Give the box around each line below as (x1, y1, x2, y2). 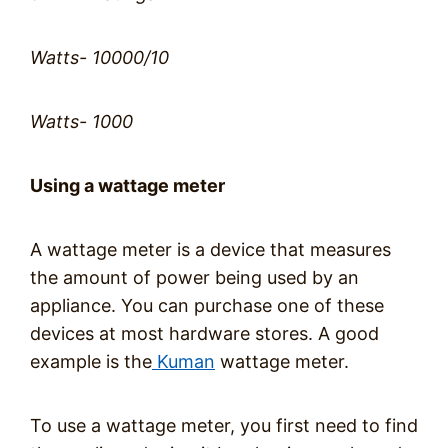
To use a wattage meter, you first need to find (30, 415, 418, 436)
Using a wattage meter (30, 175, 225, 196)
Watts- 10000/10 (30, 47, 169, 68)
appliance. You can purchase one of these (30, 295, 384, 316)
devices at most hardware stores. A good (30, 323, 379, 344)
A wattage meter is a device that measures (30, 239, 391, 260)
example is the (30, 351, 152, 372)
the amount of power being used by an (30, 267, 359, 288)
